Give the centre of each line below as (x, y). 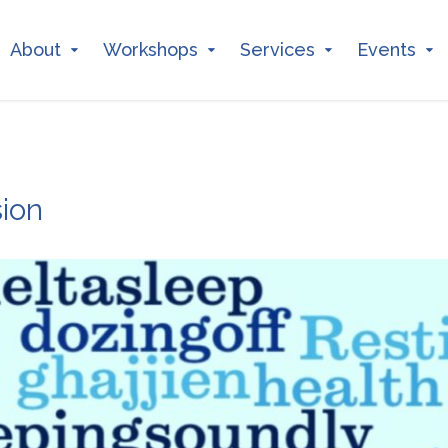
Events (386, 49)
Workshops (150, 49)
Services (277, 49)
